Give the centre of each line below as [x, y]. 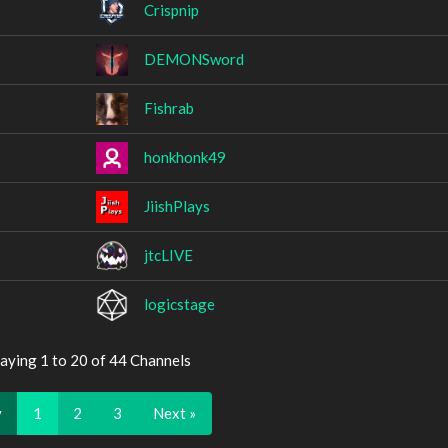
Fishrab [169, 107]
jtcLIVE [168, 254]
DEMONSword [194, 58]
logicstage [179, 303]
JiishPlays [177, 205]
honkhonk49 [185, 156]
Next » [174, 412]
